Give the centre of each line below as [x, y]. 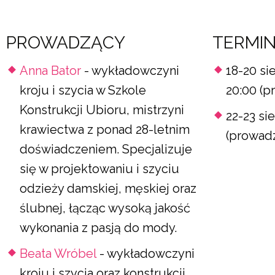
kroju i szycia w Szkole [83, 90]
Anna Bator [50, 71]
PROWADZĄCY [66, 43]
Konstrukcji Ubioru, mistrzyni [102, 110]
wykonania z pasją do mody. [98, 228]
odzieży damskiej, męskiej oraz [108, 188]
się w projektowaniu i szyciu [99, 169]
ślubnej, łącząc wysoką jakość [105, 208]
